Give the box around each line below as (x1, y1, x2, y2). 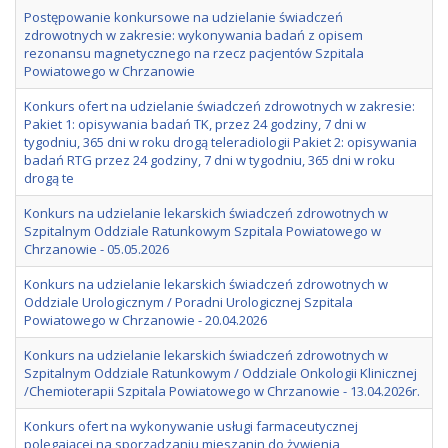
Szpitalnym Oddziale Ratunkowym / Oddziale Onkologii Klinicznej (24, 363, 417, 382)
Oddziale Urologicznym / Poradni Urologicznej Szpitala (24, 292, 353, 311)
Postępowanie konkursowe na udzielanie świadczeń (24, 7, 343, 26)
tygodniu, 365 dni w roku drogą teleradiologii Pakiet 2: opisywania (24, 132, 417, 151)
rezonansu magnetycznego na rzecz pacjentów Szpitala (24, 43, 364, 62)
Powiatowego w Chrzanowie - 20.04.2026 (24, 310, 267, 329)
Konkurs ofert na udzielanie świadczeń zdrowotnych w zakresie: (24, 96, 415, 115)
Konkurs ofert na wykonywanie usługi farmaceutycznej (24, 416, 358, 435)
